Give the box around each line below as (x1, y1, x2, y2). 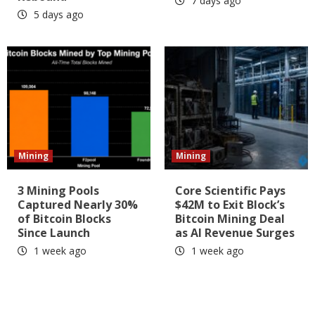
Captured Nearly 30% (18, 197, 138, 213)
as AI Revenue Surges (175, 225, 295, 241)
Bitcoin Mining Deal (175, 211, 285, 227)
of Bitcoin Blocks (18, 211, 111, 227)
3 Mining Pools (18, 183, 99, 199)
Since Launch (18, 225, 90, 241)
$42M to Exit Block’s (175, 197, 285, 213)
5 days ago (31, 8, 84, 22)
